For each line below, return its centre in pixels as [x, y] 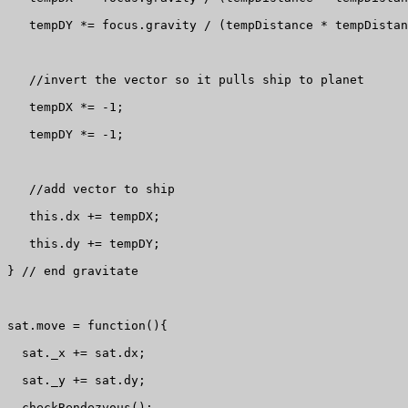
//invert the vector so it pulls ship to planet [186, 80]
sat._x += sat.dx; [76, 353]
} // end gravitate [73, 271]
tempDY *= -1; [66, 135]
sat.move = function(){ [87, 326]
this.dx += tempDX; [84, 217]
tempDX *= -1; [66, 107]
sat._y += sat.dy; [76, 381]
